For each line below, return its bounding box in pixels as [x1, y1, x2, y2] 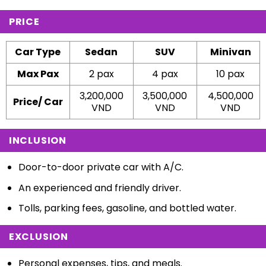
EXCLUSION [8, 230, 68, 244]
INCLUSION [8, 133, 66, 147]
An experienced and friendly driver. [18, 180, 181, 195]
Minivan [210, 45, 251, 59]
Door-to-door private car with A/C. [18, 160, 183, 174]
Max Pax [17, 66, 59, 81]
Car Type [15, 45, 61, 59]
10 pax [216, 66, 245, 81]
